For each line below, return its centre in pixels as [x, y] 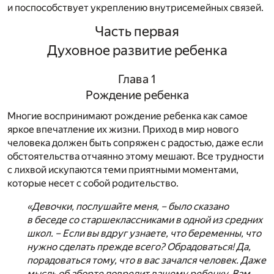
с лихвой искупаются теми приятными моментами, [123, 169]
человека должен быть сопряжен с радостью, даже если [135, 143]
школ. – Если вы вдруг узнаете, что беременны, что [144, 233]
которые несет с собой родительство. [93, 183]
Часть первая [137, 31]
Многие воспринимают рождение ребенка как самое [128, 116]
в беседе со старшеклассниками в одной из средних [145, 220]
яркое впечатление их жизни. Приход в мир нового [123, 129]
